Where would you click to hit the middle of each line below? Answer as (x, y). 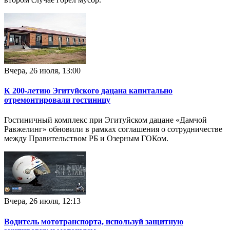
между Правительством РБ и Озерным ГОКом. (86, 139)
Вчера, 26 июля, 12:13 (42, 201)
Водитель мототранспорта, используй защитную (94, 221)
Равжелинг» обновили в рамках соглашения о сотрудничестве (113, 129)
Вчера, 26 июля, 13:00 (42, 70)
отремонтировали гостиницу (57, 100)
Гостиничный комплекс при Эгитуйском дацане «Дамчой (106, 120)
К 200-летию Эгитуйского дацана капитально (88, 91)
